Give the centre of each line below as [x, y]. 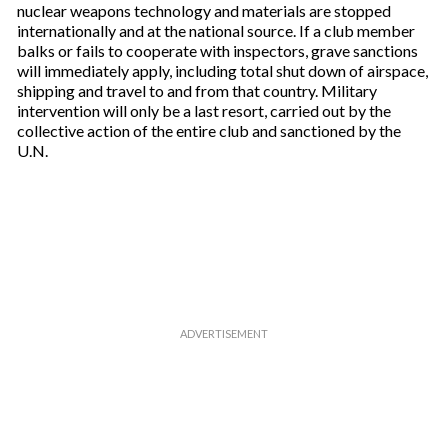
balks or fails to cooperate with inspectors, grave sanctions [217, 50]
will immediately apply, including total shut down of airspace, [222, 70]
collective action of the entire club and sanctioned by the [208, 130]
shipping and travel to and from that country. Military [196, 90]
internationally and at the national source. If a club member [215, 30]
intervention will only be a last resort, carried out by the [203, 110]
